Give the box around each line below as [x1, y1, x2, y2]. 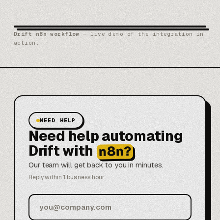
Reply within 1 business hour [28, 173, 105, 181]
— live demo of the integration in [79, 30, 204, 37]
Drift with [28, 142, 94, 160]
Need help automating [28, 127, 183, 145]
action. [14, 39, 40, 46]
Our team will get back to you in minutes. [28, 160, 164, 169]
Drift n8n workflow [14, 30, 80, 37]
